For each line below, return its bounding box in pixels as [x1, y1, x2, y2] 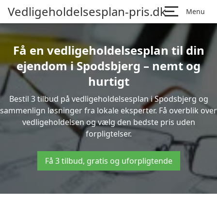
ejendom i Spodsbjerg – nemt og [16, 58, 201, 74]
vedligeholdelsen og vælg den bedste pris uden [22, 117, 195, 127]
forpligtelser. [85, 128, 132, 139]
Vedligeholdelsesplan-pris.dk [8, 3, 166, 19]
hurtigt [88, 73, 129, 89]
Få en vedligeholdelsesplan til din [13, 42, 204, 58]
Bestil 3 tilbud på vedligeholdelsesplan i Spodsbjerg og [9, 93, 208, 104]
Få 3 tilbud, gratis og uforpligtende [45, 155, 172, 166]
